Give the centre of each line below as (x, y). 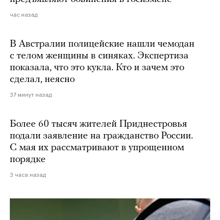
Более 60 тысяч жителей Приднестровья (98, 124)
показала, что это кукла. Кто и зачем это (97, 68)
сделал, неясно (42, 80)
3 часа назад (28, 175)
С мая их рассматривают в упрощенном (97, 148)
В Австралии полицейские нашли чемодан (102, 44)
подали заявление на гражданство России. (101, 136)
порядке (28, 160)
